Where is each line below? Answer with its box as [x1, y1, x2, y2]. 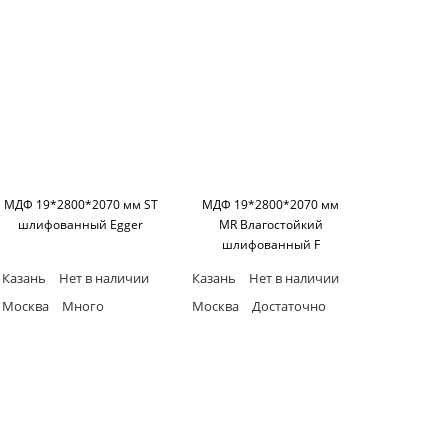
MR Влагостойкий [218, 216, 323, 234]
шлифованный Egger [18, 216, 144, 234]
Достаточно [248, 297, 326, 316]
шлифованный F [221, 236, 320, 254]
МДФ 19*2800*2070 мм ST [3, 196, 158, 214]
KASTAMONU [233, 256, 309, 274]
